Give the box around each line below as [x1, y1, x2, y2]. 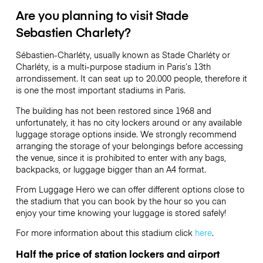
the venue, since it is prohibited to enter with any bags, [15, 151, 226, 163]
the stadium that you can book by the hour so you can [15, 194, 226, 207]
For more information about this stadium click [15, 227, 195, 239]
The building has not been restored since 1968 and [15, 104, 211, 116]
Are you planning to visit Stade [15, 6, 188, 24]
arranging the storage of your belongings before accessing [15, 139, 243, 151]
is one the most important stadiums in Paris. [15, 84, 186, 96]
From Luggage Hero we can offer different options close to [15, 183, 245, 195]
